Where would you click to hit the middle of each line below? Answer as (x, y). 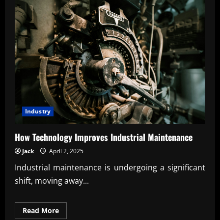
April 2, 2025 (66, 151)
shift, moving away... (52, 181)
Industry (38, 111)
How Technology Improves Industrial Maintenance (104, 137)
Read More (41, 211)
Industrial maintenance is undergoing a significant (110, 168)
